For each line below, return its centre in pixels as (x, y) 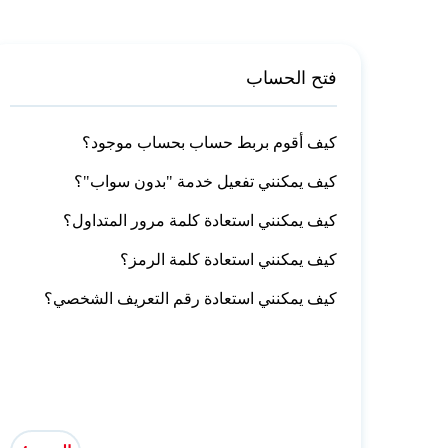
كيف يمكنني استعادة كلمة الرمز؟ (229, 259)
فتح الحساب (292, 77)
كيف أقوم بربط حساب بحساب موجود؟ (210, 142)
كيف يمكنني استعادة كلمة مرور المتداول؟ (200, 220)
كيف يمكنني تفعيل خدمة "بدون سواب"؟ (206, 181)
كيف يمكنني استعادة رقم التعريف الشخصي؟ (191, 298)
